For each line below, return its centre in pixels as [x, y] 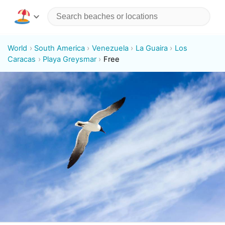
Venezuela [110, 48]
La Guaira [151, 48]
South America [60, 48]
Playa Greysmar [70, 59]
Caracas [22, 59]
